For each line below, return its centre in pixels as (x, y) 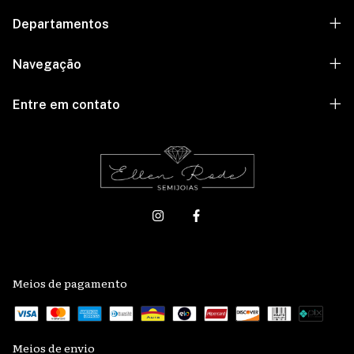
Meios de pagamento (70, 282)
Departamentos (61, 24)
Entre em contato (66, 104)
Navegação (47, 64)
